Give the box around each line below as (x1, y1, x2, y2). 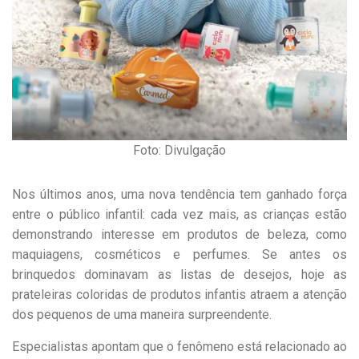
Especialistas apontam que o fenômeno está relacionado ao (12, 339, 347, 355)
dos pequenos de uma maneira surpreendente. (12, 307, 272, 323)
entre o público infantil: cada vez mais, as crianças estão (12, 207, 347, 223)
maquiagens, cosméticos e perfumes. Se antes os (12, 247, 347, 263)
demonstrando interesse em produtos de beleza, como (12, 227, 347, 243)
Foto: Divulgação (133, 143, 226, 159)
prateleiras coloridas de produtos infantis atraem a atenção (12, 287, 347, 303)
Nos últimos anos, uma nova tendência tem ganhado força (12, 187, 347, 203)
